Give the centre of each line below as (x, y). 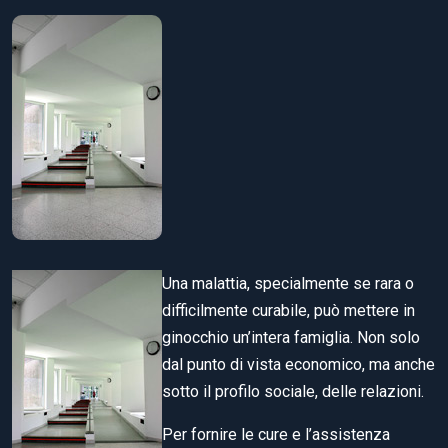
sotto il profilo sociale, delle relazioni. (293, 391)
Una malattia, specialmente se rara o (288, 283)
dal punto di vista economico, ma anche (298, 364)
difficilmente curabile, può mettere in (288, 310)
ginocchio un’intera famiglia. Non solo (291, 337)
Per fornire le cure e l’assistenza (276, 434)
